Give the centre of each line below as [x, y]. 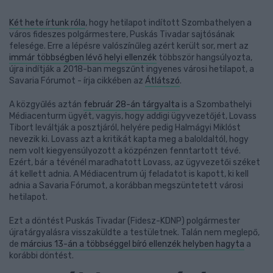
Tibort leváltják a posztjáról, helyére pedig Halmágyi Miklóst [125, 128]
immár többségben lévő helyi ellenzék [83, 58]
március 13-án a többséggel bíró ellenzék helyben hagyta [133, 244]
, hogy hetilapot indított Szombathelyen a [168, 23]
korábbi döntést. [42, 256]
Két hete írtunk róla [47, 23]
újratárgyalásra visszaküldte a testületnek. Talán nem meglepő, [134, 232]
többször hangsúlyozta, [204, 58]
